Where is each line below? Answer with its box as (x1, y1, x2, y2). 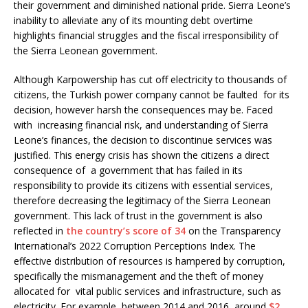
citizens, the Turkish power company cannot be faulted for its (14, 87, 289, 101)
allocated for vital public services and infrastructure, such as (14, 284, 281, 298)
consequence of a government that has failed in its (14, 163, 243, 177)
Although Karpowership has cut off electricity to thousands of (14, 72, 287, 86)
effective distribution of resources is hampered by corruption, (14, 254, 285, 267)
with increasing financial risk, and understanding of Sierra (14, 118, 268, 131)
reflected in (14, 223, 66, 237)
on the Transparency (188, 223, 280, 237)
